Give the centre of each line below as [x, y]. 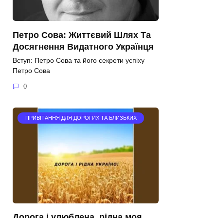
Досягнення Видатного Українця [83, 46]
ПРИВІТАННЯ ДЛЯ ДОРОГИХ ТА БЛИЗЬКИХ [81, 118]
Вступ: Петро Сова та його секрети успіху [79, 61]
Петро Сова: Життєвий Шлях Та [82, 35]
